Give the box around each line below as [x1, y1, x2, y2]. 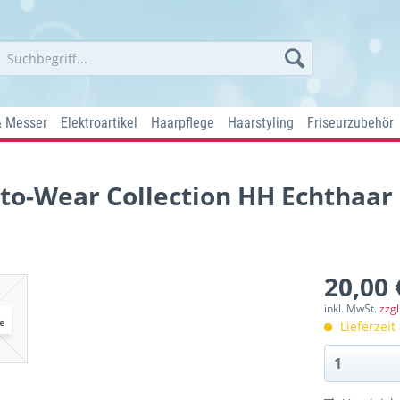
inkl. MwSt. [324, 301, 380, 316]
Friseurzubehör [307, 114, 394, 131]
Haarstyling [228, 114, 294, 131]
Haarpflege [151, 114, 214, 131]
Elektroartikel [61, 114, 137, 131]
